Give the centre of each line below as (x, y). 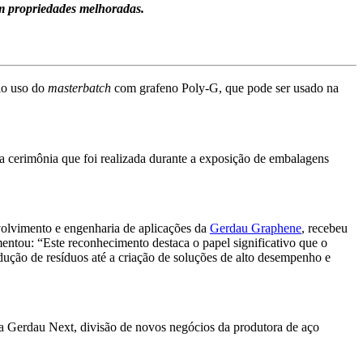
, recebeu (325, 228)
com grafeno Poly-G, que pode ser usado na (225, 88)
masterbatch (79, 88)
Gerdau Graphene (256, 228)
